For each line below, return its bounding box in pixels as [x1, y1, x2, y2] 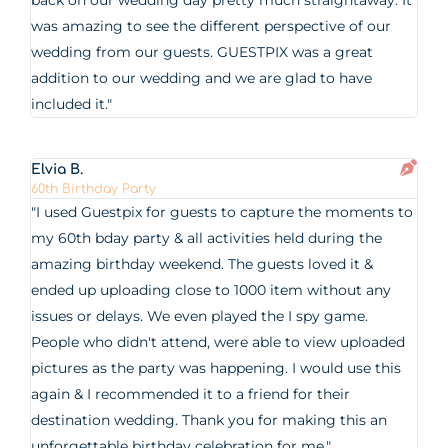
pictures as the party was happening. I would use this [31, 359, 402, 377]
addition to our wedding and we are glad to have [31, 69, 373, 87]
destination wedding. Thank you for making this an [31, 411, 388, 429]
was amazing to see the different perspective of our [31, 17, 392, 35]
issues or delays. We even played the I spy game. [31, 307, 369, 325]
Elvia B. [31, 162, 84, 177]
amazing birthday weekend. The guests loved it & [31, 255, 374, 273]
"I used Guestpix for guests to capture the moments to [31, 203, 414, 221]
